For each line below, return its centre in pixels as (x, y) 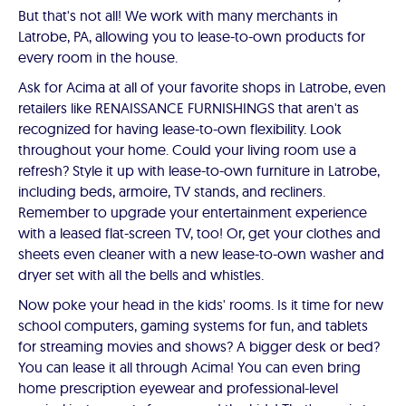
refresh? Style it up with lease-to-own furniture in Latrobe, (199, 170)
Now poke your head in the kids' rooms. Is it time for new (201, 304)
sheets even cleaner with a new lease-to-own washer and (201, 254)
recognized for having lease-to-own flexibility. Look (180, 129)
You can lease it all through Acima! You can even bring (189, 367)
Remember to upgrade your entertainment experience (193, 212)
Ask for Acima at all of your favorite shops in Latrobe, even (202, 87)
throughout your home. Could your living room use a (187, 150)
